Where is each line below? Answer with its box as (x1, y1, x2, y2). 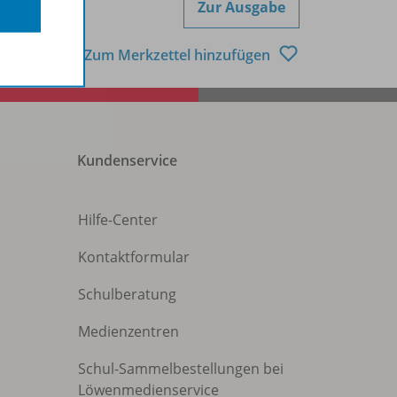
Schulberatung (78, 284, 176, 305)
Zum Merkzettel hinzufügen (84, 44, 274, 65)
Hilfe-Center (78, 210, 158, 230)
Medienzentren (78, 322, 179, 342)
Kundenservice (77, 151, 177, 171)
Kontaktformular (78, 247, 190, 268)
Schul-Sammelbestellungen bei (78, 359, 284, 379)
